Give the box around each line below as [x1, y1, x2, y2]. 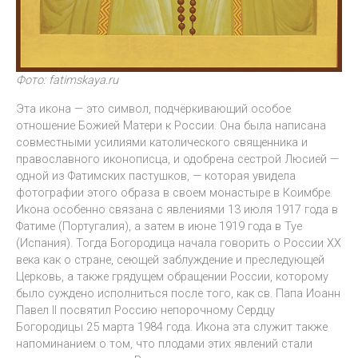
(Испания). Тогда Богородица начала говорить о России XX [16, 235, 341, 250]
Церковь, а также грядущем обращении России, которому [16, 268, 328, 284]
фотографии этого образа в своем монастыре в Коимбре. [16, 185, 332, 200]
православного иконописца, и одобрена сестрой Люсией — [16, 151, 339, 166]
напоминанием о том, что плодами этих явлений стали [16, 336, 312, 351]
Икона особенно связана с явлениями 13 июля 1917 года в [16, 201, 338, 217]
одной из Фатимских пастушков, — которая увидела [16, 168, 296, 183]
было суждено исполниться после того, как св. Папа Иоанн [16, 285, 340, 300]
